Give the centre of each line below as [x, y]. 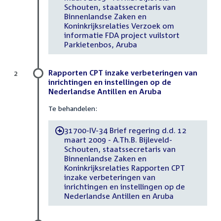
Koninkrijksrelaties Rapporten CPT [124, 167]
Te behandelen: [73, 109]
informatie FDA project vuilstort [122, 35]
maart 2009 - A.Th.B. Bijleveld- [118, 139]
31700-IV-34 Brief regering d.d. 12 [125, 130]
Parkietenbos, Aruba [100, 44]
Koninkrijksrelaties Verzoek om [119, 25]
